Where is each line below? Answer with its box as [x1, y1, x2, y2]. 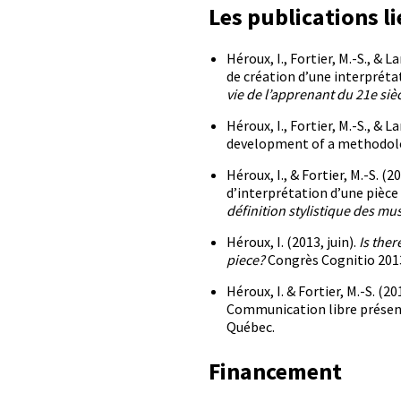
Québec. [226, 318, 276, 337]
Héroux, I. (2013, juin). [226, 233, 360, 252]
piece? [226, 251, 266, 269]
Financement [209, 356, 343, 387]
